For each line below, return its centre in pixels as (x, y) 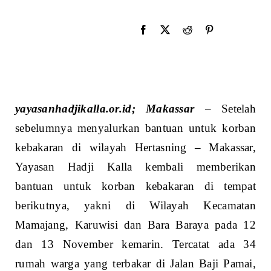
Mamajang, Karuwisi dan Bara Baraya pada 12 (135, 225)
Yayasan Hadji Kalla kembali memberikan (135, 167)
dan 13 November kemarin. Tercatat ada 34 (135, 244)
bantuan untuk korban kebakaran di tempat (135, 186)
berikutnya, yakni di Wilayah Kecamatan (135, 206)
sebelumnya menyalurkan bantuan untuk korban (135, 128)
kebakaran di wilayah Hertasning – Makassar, (135, 148)
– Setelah (225, 109)
